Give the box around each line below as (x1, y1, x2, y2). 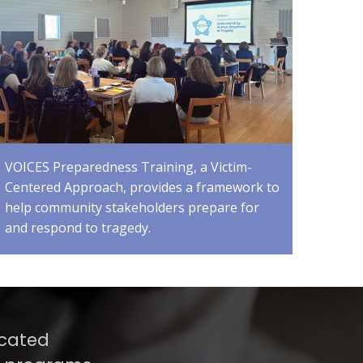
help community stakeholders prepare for (4, 199, 259, 217)
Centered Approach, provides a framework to (4, 178, 280, 197)
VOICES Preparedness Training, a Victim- (4, 158, 252, 177)
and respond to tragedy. (4, 219, 151, 237)
